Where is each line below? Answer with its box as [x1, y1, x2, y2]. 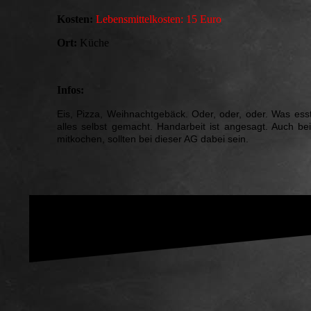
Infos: [57, 84, 84, 96]
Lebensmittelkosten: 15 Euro [96, 13, 221, 26]
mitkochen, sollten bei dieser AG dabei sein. [57, 133, 251, 145]
